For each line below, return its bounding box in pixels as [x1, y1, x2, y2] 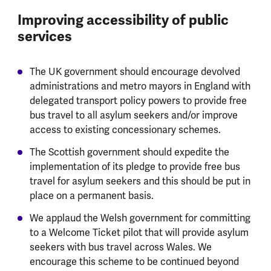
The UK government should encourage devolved [29, 65, 240, 78]
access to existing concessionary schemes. [29, 123, 221, 136]
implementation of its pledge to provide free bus [29, 160, 240, 173]
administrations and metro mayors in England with [29, 80, 250, 93]
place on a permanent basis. [29, 189, 154, 202]
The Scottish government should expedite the [29, 146, 229, 158]
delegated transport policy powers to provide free [29, 94, 247, 107]
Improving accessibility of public [17, 11, 229, 29]
